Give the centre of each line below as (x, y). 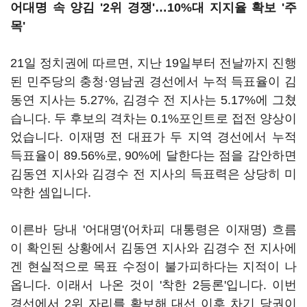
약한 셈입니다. (51, 193)
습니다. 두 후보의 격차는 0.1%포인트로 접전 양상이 (153, 119)
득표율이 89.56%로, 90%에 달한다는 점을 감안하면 (153, 156)
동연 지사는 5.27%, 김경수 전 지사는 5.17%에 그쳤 (153, 100)
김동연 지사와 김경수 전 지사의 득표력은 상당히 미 (153, 174)
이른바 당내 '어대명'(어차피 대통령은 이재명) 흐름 (153, 230)
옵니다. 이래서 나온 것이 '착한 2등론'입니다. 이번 (153, 285)
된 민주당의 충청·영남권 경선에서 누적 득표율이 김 (153, 82)
